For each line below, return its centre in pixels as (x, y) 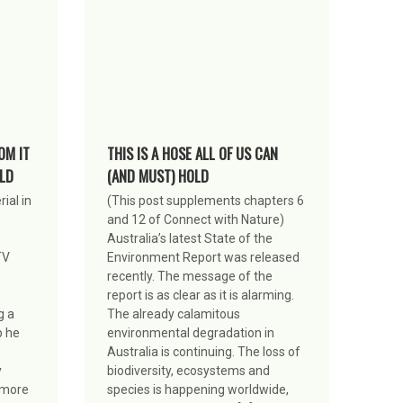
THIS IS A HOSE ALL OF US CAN (192, 153)
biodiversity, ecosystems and (188, 370)
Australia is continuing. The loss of (203, 351)
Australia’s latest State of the (189, 238)
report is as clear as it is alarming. (200, 295)
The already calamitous (173, 313)
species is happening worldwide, (197, 389)
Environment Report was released (203, 257)
